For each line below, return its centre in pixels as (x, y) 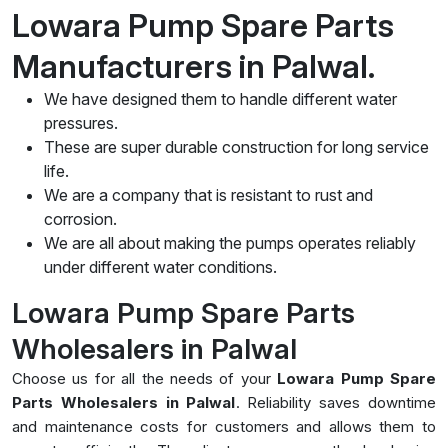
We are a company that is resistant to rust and (208, 194)
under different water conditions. (160, 266)
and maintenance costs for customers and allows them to (224, 426)
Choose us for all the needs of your (145, 378)
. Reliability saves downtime (335, 402)
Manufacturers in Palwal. (197, 66)
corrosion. (80, 218)
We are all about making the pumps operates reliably (230, 242)
